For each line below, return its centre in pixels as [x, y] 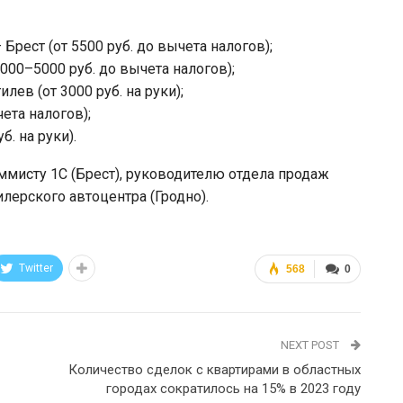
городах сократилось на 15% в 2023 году [233, 388]
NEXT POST [311, 345]
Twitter [36, 268]
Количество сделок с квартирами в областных [214, 369]
